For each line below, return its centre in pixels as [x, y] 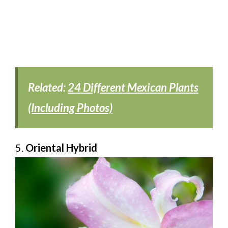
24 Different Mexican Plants [133, 87]
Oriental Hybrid [61, 147]
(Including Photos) [70, 107]
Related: [48, 87]
